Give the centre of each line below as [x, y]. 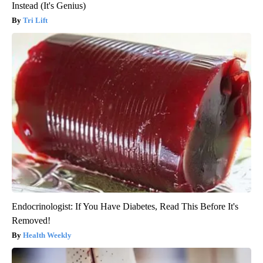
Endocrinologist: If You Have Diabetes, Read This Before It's [125, 206]
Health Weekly [47, 235]
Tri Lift [35, 20]
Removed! [31, 220]
